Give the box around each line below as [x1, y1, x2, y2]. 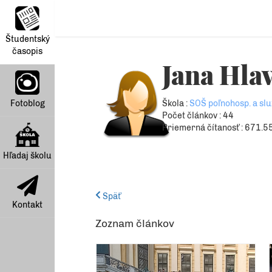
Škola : [162, 98, 189, 109]
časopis [12, 46, 42, 56]
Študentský [5, 34, 50, 44]
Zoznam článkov [95, 217, 174, 229]
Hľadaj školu [3, 151, 52, 161]
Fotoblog [10, 98, 45, 109]
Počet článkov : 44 [162, 110, 234, 121]
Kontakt [12, 200, 42, 210]
